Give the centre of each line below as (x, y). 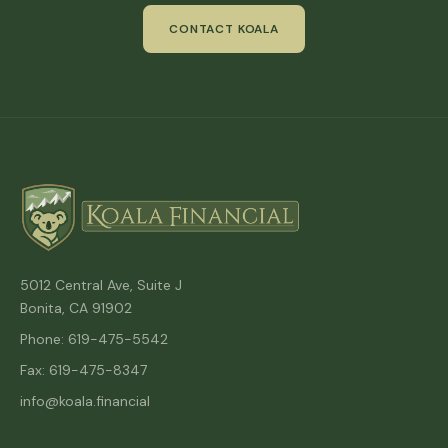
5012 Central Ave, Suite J (101, 284)
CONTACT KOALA (224, 28)
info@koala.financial (85, 400)
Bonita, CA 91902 (76, 307)
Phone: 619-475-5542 (94, 338)
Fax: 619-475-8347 (83, 369)
